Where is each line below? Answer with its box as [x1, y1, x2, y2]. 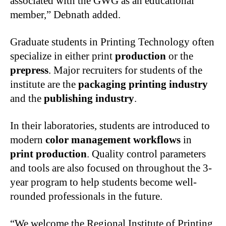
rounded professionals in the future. [10, 190, 162, 203]
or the [168, 50, 193, 63]
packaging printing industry [78, 78, 208, 91]
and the [10, 92, 44, 105]
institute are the [10, 78, 78, 91]
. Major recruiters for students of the [48, 64, 202, 77]
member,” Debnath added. [10, 9, 121, 21]
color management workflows [45, 134, 183, 146]
